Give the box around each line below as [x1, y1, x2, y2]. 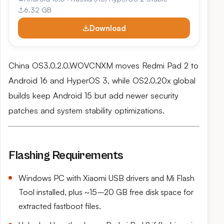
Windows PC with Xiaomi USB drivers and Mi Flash [18, 173, 194, 183]
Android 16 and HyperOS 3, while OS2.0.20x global [8, 75, 195, 85]
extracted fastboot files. [18, 201, 101, 211]
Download [89, 23, 126, 33]
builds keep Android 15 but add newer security [8, 90, 178, 100]
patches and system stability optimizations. [8, 105, 164, 115]
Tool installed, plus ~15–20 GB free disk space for [18, 187, 193, 197]
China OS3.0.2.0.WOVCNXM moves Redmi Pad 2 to [8, 60, 198, 70]
